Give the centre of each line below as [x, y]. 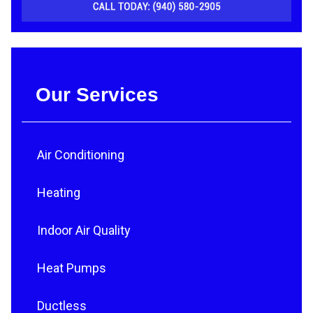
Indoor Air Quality [84, 231]
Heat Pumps [72, 268]
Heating [59, 193]
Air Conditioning [81, 155]
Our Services [97, 95]
